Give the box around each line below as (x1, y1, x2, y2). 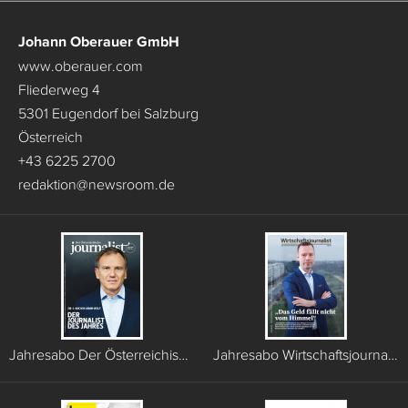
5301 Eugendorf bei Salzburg (18, 104, 199, 121)
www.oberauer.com (18, 56, 143, 74)
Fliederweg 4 (18, 80, 100, 97)
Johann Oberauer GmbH (18, 32, 179, 49)
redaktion (18, 175, 76, 192)
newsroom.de (88, 175, 175, 192)
